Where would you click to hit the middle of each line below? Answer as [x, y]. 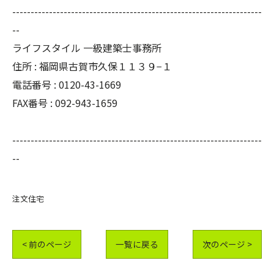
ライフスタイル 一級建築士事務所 [87, 47]
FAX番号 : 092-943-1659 [65, 102]
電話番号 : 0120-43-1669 [67, 84]
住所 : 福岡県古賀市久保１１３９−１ [92, 66]
